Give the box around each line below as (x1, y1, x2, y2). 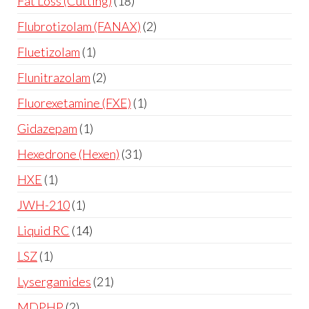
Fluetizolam (17, 43, 80, 59)
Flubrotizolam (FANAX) (17, 18, 141, 34)
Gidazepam (17, 120, 77, 136)
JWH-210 (17, 197, 70, 212)
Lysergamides (17, 273, 91, 289)
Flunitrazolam (17, 69, 90, 85)
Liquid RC (17, 222, 70, 238)
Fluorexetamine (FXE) (17, 94, 131, 110)
